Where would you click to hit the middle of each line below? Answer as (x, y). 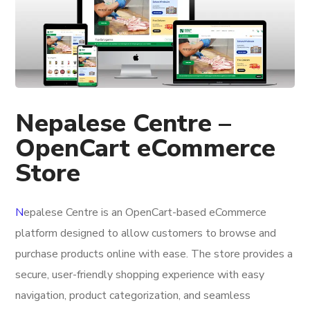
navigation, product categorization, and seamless (133, 296)
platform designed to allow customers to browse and (146, 234)
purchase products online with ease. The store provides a (154, 254)
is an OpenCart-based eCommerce (183, 213)
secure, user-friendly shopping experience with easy (140, 275)
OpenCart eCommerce (146, 149)
